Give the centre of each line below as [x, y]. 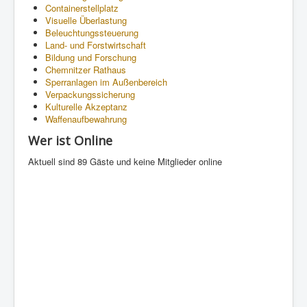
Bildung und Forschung [91, 57]
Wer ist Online [70, 140]
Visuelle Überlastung [86, 20]
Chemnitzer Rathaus [86, 69]
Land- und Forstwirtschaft [96, 45]
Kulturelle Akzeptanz [86, 106]
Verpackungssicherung [90, 94]
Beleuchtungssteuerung [92, 32]
